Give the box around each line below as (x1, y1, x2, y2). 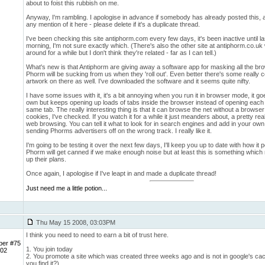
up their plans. (26, 156, 66, 163)
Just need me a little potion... (26, 185, 107, 192)
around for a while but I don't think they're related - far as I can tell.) (26, 49, 216, 56)
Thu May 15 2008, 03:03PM (34, 219, 115, 226)
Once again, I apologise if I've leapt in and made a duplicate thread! (26, 170, 216, 177)
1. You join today (26, 245, 73, 253)
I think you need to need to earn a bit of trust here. (26, 231, 169, 238)
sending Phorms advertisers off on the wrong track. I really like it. (26, 127, 212, 134)
